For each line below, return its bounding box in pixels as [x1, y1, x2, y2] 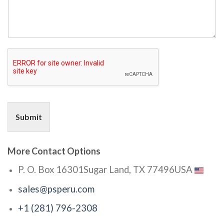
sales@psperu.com [17, 183, 94, 194]
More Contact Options [7, 145, 100, 156]
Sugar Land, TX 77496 [83, 164, 174, 175]
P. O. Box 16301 [17, 164, 83, 175]
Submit [15, 112, 42, 121]
